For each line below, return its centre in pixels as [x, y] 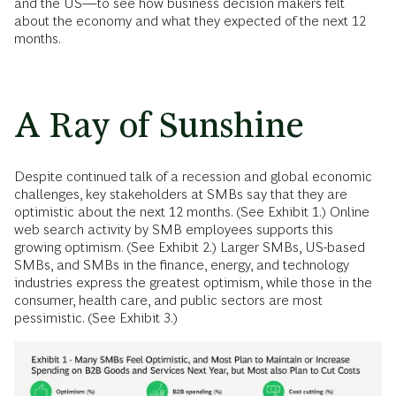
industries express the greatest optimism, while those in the [193, 282]
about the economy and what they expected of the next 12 [190, 21]
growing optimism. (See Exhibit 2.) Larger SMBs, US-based [190, 247]
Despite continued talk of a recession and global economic [193, 176]
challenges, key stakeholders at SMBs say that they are [181, 194]
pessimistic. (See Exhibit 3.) [96, 318]
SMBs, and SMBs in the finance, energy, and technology [182, 265]
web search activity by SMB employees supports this [174, 229]
